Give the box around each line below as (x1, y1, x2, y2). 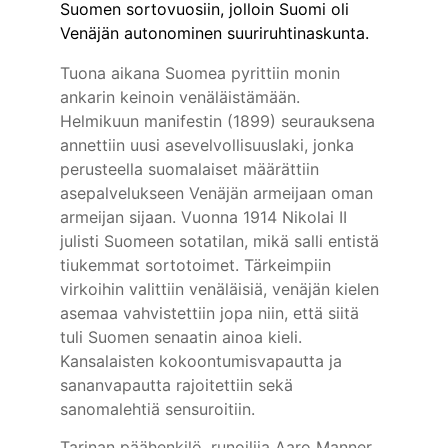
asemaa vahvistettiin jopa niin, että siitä (60, 303, 364, 323)
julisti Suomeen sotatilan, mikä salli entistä (60, 231, 384, 251)
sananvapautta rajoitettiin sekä (60, 375, 298, 395)
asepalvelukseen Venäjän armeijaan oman (60, 183, 378, 203)
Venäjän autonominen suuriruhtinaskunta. (60, 23, 369, 43)
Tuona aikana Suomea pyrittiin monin (60, 63, 345, 83)
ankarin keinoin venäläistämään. (60, 87, 305, 107)
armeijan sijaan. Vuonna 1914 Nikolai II (60, 207, 352, 227)
